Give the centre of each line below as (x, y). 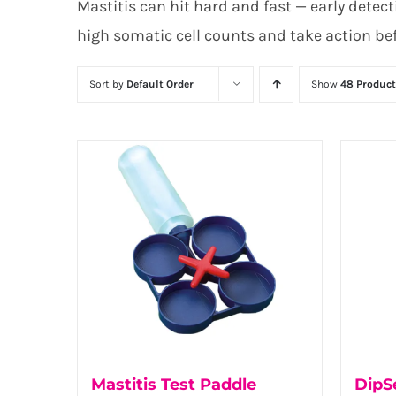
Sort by (108, 84)
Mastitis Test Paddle (174, 385)
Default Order (160, 84)
